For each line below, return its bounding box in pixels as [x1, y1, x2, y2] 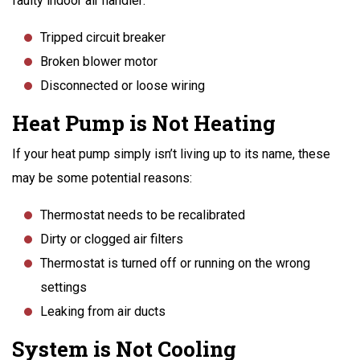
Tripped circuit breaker [40, 29, 166, 45]
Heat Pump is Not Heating [12, 108, 276, 137]
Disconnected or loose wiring [40, 77, 205, 93]
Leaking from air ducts [40, 303, 166, 319]
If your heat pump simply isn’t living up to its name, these [12, 145, 330, 162]
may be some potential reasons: [12, 170, 192, 186]
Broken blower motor [40, 53, 157, 69]
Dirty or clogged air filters [40, 231, 183, 247]
